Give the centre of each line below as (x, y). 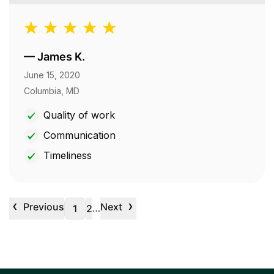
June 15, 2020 (52, 75)
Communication (80, 135)
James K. (61, 57)
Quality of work (79, 115)
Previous (44, 207)
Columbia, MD (52, 91)
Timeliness (68, 156)
